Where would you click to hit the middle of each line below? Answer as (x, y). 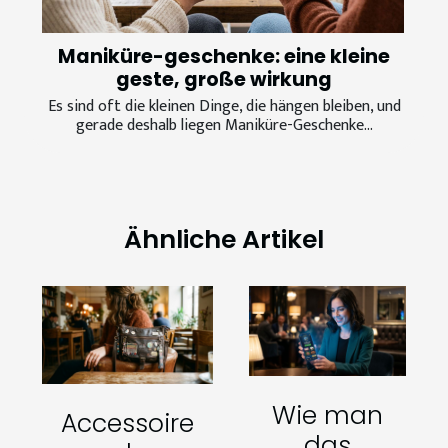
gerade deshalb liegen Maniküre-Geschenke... (224, 126)
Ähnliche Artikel (224, 240)
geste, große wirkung (224, 80)
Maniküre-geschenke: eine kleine (224, 57)
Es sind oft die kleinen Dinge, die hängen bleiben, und (224, 107)
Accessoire (127, 424)
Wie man (327, 416)
